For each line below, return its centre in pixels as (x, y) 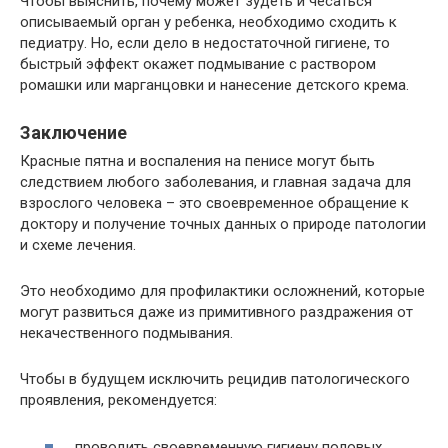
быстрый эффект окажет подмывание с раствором (198, 64)
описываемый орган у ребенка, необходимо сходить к (208, 22)
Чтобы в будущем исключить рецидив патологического (215, 379)
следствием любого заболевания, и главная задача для (215, 182)
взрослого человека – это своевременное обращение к (214, 203)
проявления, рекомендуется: (118, 400)
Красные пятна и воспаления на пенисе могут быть (197, 161)
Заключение (73, 132)
